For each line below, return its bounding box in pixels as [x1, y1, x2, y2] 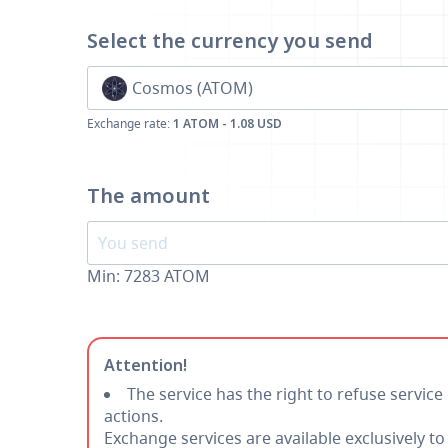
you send [283, 27, 373, 54]
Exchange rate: [87, 115, 173, 132]
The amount [87, 182, 210, 209]
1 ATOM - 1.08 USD [173, 115, 282, 132]
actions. [104, 405, 163, 427]
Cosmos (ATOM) [132, 77, 253, 99]
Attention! [104, 354, 187, 376]
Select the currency [87, 27, 283, 54]
